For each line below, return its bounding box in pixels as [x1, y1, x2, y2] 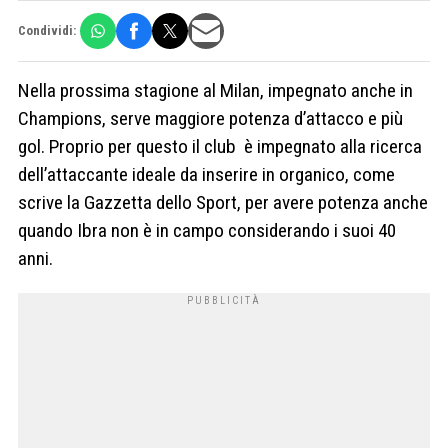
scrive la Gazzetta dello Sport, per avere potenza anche [18, 190, 428, 214]
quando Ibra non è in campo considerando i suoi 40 [18, 218, 396, 242]
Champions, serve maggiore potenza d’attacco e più [18, 106, 403, 130]
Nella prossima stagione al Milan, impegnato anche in [18, 78, 413, 102]
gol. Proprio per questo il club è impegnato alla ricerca [18, 134, 422, 158]
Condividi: [18, 23, 76, 39]
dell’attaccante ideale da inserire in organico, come [18, 162, 395, 186]
